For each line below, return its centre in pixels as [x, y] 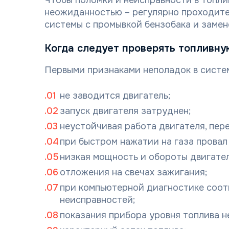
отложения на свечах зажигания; [133, 172]
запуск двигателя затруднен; [125, 111]
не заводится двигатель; [115, 96]
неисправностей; [97, 200]
